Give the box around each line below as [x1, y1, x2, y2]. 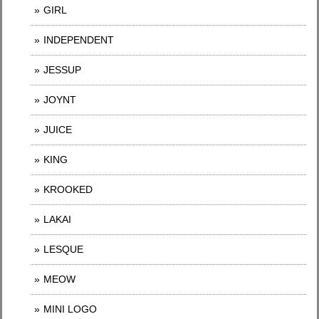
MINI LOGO [43, 303, 97, 315]
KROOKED [43, 184, 93, 195]
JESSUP [43, 64, 81, 75]
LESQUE [43, 244, 83, 255]
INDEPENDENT [43, 34, 114, 46]
